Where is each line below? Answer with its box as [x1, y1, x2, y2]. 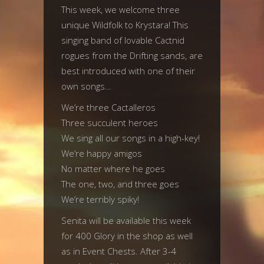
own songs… [61, 80, 111, 92]
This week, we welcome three [61, 4, 180, 15]
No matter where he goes [61, 163, 165, 174]
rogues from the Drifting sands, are [61, 49, 203, 61]
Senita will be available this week [61, 214, 191, 226]
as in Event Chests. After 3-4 [61, 245, 176, 257]
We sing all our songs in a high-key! [61, 132, 200, 144]
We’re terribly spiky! [61, 193, 139, 205]
